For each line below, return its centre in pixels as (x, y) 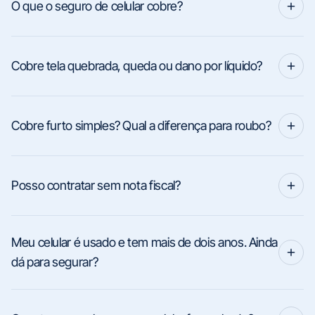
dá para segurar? (55, 262)
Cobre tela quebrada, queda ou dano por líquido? (137, 66)
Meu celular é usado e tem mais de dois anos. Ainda (144, 242)
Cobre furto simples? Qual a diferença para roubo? (141, 126)
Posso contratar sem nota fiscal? (96, 185)
